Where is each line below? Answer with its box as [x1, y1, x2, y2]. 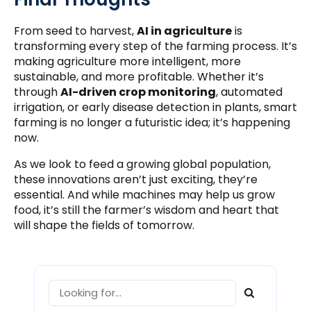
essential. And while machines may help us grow [14, 186, 275, 203]
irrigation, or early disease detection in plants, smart [14, 99, 297, 115]
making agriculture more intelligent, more [14, 53, 241, 69]
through [14, 83, 60, 100]
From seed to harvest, [14, 22, 137, 39]
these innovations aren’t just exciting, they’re [14, 171, 258, 187]
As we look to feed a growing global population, [14, 155, 271, 172]
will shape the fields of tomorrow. [14, 217, 194, 233]
